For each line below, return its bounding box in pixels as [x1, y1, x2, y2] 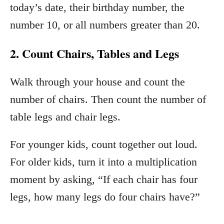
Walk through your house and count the [10, 75, 185, 88]
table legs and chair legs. [10, 110, 120, 123]
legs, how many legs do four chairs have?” [10, 190, 200, 203]
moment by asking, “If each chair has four [10, 172, 197, 185]
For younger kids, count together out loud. [10, 137, 197, 150]
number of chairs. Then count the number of [10, 92, 206, 105]
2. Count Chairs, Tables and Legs [10, 44, 179, 62]
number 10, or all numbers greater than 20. [10, 18, 200, 31]
